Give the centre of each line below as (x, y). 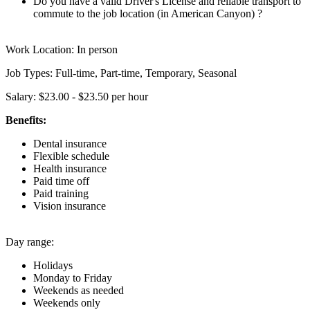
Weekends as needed (79, 290)
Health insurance (70, 168)
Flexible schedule (71, 156)
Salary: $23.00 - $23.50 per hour (77, 96)
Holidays (53, 265)
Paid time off (61, 181)
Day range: (30, 241)
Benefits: (26, 120)
